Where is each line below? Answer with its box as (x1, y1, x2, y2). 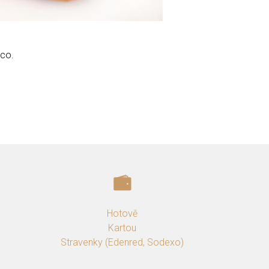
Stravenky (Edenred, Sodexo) (61, 237, 184, 249)
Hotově (107, 208, 138, 220)
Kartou (108, 222, 136, 234)
